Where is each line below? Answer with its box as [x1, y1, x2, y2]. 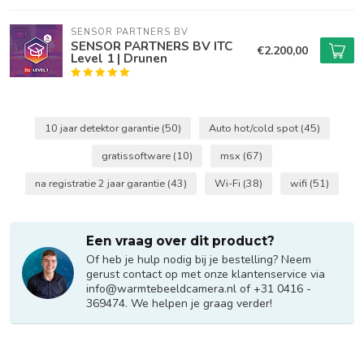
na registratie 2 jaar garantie [35, 176, 167, 190]
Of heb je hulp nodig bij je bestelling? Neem [86, 252, 311, 267]
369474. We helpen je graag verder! [86, 296, 272, 311]
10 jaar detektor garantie [44, 121, 162, 135]
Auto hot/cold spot [208, 121, 301, 135]
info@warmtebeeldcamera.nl [86, 281, 236, 297]
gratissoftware [102, 149, 173, 162]
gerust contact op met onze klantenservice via [86, 266, 325, 282]
